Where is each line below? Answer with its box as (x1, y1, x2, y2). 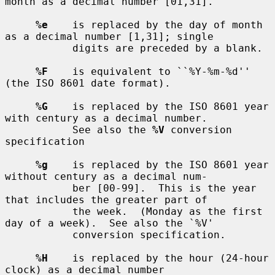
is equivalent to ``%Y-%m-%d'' (48, 65, 250, 77)
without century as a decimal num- (5, 170, 207, 182)
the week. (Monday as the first (5, 205, 72, 217)
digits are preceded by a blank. (5, 42, 72, 54)
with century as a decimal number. (5, 112, 207, 124)
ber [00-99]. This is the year (5, 182, 72, 194)
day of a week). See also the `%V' (5, 217, 214, 229)
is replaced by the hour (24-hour (48, 252, 269, 264)
